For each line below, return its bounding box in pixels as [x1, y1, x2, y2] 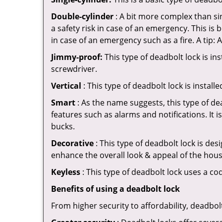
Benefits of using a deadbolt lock [51, 183, 180, 194]
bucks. [51, 121, 75, 132]
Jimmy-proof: [51, 52, 103, 62]
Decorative [51, 138, 94, 149]
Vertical [51, 80, 81, 91]
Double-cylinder [51, 11, 113, 22]
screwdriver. [51, 63, 97, 74]
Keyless [51, 166, 80, 177]
